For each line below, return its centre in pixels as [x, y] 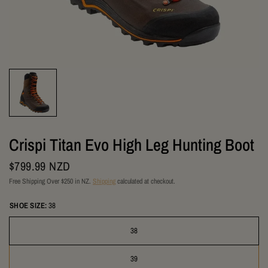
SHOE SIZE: [28, 205]
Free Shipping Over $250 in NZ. [51, 181]
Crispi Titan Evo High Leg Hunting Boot [132, 145]
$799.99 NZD [40, 166]
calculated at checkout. [145, 181]
